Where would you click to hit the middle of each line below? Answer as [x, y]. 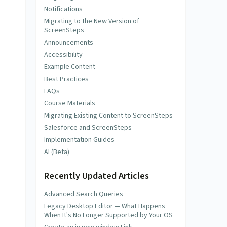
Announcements [69, 42]
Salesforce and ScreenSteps [88, 127]
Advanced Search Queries [84, 194]
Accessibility [63, 54]
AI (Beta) [57, 152]
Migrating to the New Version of [92, 21]
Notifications [63, 9]
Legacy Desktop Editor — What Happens [105, 206]
